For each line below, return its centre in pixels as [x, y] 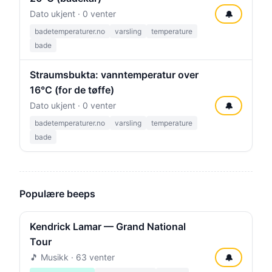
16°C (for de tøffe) [72, 90]
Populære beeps [57, 194]
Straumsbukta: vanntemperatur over [114, 75]
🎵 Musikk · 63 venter [72, 257]
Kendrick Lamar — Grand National [108, 226]
